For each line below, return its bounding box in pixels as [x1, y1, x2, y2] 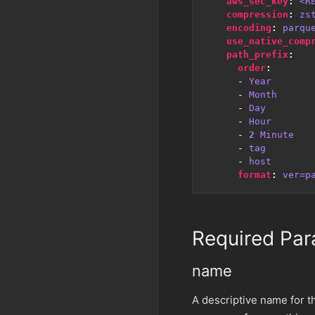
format [238, 169, 271, 181]
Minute [260, 129, 294, 141]
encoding [226, 22, 271, 34]
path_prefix [226, 49, 288, 60]
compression [226, 9, 288, 20]
